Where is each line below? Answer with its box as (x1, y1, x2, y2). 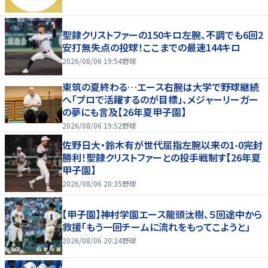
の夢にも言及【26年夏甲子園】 (62, 104, 186, 119)
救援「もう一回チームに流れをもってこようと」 (62, 219, 250, 234)
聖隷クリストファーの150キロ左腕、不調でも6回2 (62, 27, 263, 42)
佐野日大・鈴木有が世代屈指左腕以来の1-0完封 (62, 138, 263, 153)
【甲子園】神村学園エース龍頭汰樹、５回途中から (62, 206, 262, 221)
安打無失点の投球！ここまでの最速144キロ (62, 39, 240, 54)
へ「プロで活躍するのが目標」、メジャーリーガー (62, 92, 258, 106)
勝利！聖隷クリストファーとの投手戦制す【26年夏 (62, 150, 261, 165)
